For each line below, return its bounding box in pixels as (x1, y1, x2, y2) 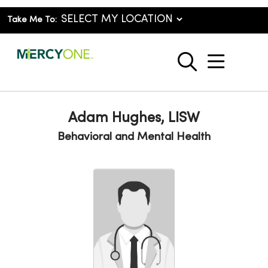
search (186, 59, 244, 77)
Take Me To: (7, 16, 57, 24)
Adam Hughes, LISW (68, 112, 200, 125)
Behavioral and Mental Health (57, 132, 211, 142)
